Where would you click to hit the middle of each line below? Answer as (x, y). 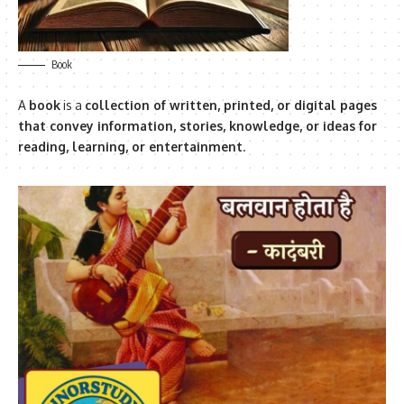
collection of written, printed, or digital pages (231, 105)
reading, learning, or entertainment (130, 147)
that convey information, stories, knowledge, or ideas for (197, 126)
